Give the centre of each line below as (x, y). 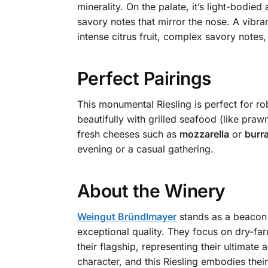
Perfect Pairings (144, 78)
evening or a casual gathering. (145, 149)
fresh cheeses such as (128, 134)
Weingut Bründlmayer (127, 216)
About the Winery (151, 191)
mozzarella (204, 134)
